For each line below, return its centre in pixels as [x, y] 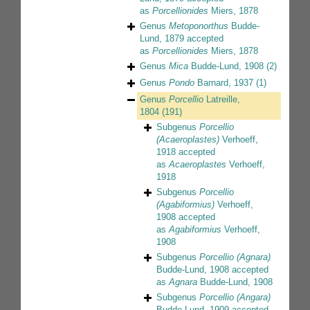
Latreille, [222, 100]
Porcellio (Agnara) [235, 257]
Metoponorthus [199, 26]
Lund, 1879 [162, 39]
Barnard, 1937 [224, 83]
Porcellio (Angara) [235, 298]
